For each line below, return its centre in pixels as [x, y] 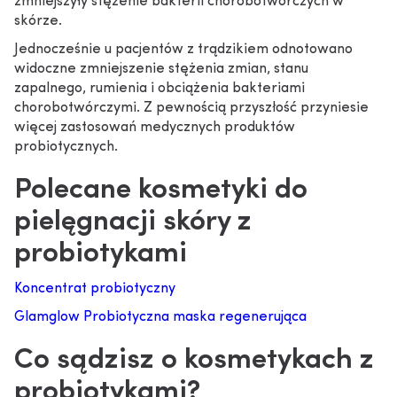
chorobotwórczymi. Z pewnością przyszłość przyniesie [191, 108]
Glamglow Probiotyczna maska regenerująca [160, 317]
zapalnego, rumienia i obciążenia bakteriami [160, 89]
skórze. [38, 21]
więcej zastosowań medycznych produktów [155, 128]
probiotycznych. [66, 147]
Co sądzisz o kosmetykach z [194, 361]
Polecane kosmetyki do [161, 191]
